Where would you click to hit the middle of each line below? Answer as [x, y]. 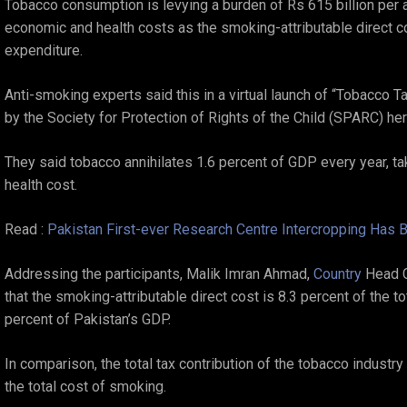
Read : [26, 229]
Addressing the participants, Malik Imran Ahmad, [159, 274]
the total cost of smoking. [85, 387]
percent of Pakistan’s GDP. [88, 319]
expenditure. [44, 50]
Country [339, 274]
